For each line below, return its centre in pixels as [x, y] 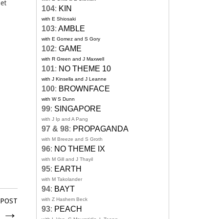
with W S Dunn [58, 99]
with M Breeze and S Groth [72, 139]
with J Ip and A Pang [65, 119]
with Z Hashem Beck [65, 199]
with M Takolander [62, 179]
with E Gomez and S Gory [71, 39]
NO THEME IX [80, 149]
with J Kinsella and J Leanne [74, 79]
